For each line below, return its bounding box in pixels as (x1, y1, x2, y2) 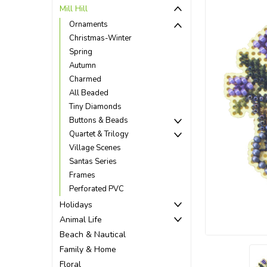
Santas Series (69, 156, 117, 167)
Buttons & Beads (69, 114, 128, 126)
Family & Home (60, 244, 116, 255)
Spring (69, 46, 92, 57)
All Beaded (69, 87, 108, 98)
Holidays (60, 199, 92, 210)
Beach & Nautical (60, 229, 126, 240)
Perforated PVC (69, 183, 124, 194)
